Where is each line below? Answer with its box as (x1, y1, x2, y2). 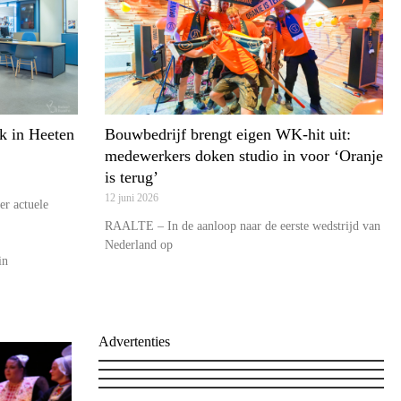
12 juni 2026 (105, 192, 158, 205)
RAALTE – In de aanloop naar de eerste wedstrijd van (105, 219, 380, 234)
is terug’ (105, 168, 158, 187)
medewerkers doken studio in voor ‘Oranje (105, 147, 383, 166)
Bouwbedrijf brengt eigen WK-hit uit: (105, 125, 351, 144)
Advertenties (98, 333, 170, 349)
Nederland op (105, 238, 173, 252)
